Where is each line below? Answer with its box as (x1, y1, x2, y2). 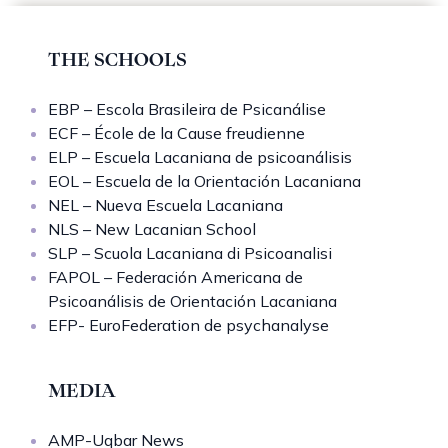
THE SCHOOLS (48, 47, 187, 73)
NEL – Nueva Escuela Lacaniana (48, 195, 283, 216)
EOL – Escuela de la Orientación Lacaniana (48, 171, 361, 192)
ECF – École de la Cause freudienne (48, 123, 305, 144)
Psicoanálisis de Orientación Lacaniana (48, 291, 337, 312)
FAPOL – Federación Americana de (48, 267, 303, 288)
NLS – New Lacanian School (48, 219, 256, 240)
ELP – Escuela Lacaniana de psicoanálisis (48, 147, 352, 168)
